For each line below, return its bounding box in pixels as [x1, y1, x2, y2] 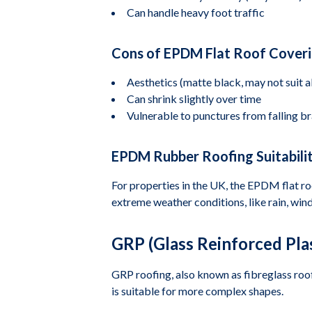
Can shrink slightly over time [127, 92, 261, 105]
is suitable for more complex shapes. [111, 284, 283, 297]
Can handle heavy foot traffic [127, 6, 265, 19]
